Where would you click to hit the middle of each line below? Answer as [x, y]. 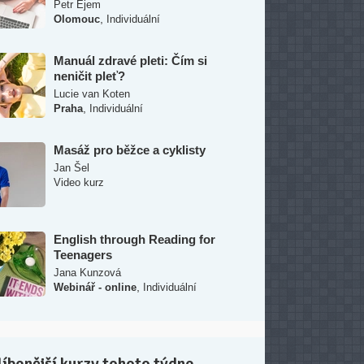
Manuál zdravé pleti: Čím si [130, 61]
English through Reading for [134, 239]
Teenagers [83, 255]
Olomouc [77, 19]
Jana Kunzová [87, 273]
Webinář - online [95, 287]
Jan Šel [71, 168]
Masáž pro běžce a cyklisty [130, 150]
